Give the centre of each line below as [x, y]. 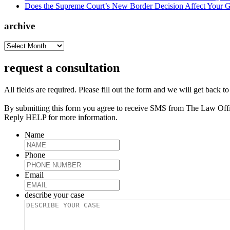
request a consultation [62, 68]
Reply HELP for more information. [61, 118]
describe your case [54, 195]
